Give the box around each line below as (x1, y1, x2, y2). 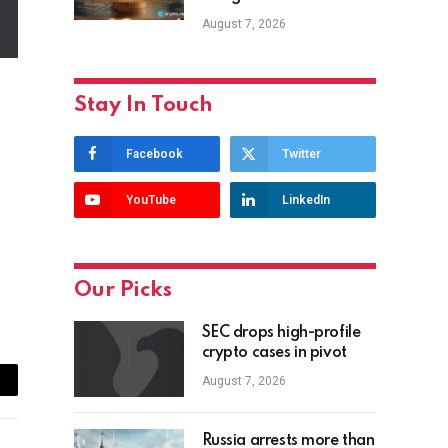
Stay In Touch (73, 95, 213, 117)
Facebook (125, 147, 183, 162)
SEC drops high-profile (201, 325, 361, 342)
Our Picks (73, 280, 172, 302)
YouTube (125, 193, 176, 208)
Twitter (281, 147, 321, 162)
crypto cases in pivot (201, 345, 347, 362)
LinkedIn (281, 193, 330, 208)
